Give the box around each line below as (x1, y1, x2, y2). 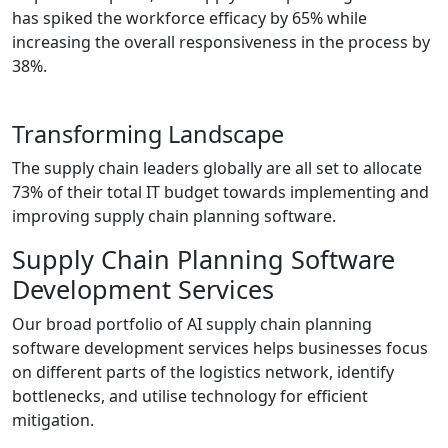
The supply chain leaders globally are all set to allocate (12, 157, 422, 180)
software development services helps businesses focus (12, 337, 428, 360)
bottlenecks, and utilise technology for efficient (12, 385, 368, 408)
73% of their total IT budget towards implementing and (12, 181, 429, 204)
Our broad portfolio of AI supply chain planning (12, 313, 372, 336)
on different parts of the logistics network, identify (12, 361, 394, 384)
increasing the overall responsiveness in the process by (12, 31, 430, 54)
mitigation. (12, 409, 94, 432)
